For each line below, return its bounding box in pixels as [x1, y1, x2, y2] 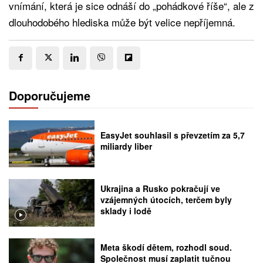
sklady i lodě [100, 204, 152, 217]
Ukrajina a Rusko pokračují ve [100, 182, 221, 194]
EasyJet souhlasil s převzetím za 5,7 [100, 129, 245, 141]
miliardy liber [100, 140, 153, 152]
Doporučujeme [9, 86, 90, 104]
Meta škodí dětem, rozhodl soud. [100, 241, 232, 254]
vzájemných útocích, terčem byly [100, 193, 232, 205]
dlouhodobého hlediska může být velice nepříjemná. [9, 14, 235, 29]
